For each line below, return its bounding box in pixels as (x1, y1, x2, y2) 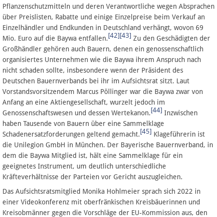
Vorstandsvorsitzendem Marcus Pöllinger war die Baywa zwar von (2, 87, 203, 95)
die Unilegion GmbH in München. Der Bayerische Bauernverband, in (2, 140, 213, 149)
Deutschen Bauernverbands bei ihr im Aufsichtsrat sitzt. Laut (2, 77, 189, 85)
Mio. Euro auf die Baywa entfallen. (2, 34, 108, 42)
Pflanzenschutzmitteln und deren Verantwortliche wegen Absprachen (2, 2, 215, 10)
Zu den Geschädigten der (131, 34, 210, 42)
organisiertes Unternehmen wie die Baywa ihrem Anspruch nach (2, 55, 201, 63)
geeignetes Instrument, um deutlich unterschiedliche (2, 162, 166, 170)
